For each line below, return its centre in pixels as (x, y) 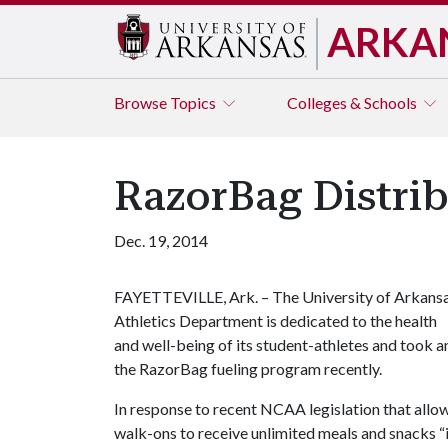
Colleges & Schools (353, 102)
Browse (142, 102)
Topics (194, 102)
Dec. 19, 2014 (161, 240)
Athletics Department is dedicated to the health (275, 320)
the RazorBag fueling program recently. (248, 368)
